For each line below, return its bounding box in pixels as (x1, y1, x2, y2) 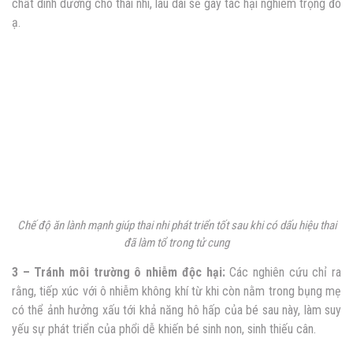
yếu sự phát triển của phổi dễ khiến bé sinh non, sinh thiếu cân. (12, 321, 316, 337)
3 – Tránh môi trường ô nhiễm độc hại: (12, 265, 225, 281)
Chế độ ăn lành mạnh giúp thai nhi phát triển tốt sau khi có (17, 218, 280, 233)
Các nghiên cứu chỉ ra (225, 265, 342, 281)
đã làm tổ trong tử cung (124, 236, 229, 251)
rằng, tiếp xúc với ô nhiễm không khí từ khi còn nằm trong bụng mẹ (12, 284, 341, 299)
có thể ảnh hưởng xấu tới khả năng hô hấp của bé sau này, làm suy (12, 303, 341, 318)
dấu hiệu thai (279, 218, 336, 233)
